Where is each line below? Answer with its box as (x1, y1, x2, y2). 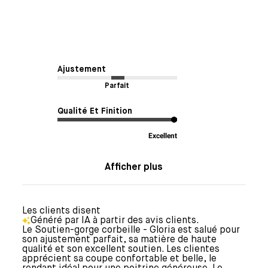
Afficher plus (105, 163, 163, 173)
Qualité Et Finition (57, 107, 132, 116)
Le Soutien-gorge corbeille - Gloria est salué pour (22, 226, 240, 236)
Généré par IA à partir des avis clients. (30, 216, 199, 226)
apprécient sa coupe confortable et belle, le (22, 254, 217, 264)
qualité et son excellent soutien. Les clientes (22, 245, 220, 255)
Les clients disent (22, 206, 100, 217)
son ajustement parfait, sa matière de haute (22, 235, 217, 245)
